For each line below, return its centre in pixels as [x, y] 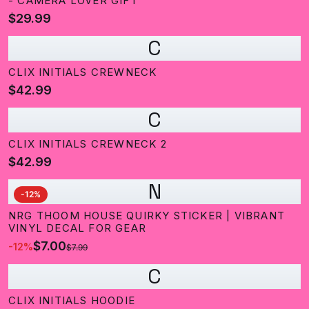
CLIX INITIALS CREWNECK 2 [88, 144]
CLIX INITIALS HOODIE [72, 300]
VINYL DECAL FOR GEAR [77, 228]
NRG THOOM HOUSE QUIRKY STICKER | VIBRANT [147, 216]
